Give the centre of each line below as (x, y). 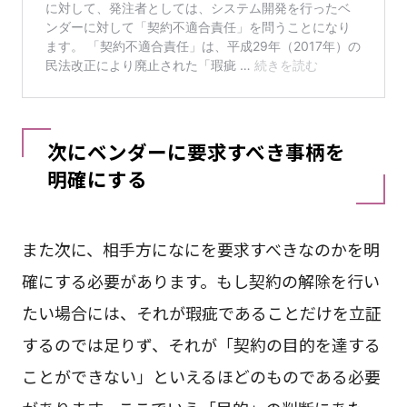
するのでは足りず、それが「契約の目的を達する (201, 344)
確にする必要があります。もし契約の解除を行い (200, 280)
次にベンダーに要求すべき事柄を (196, 151)
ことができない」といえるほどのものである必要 (201, 376)
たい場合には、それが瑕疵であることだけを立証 (201, 312)
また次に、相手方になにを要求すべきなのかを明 (200, 248)
